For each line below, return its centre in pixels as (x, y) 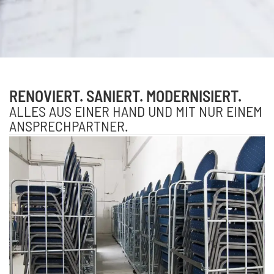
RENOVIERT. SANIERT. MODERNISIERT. (125, 95)
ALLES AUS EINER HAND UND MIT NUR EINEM (136, 111)
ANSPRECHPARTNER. (69, 125)
